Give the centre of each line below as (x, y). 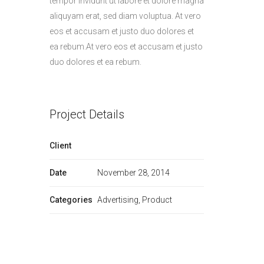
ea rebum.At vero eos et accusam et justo (126, 47)
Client (60, 146)
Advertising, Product (134, 200)
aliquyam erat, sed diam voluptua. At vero (125, 16)
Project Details (87, 114)
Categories (71, 200)
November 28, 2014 (133, 173)
